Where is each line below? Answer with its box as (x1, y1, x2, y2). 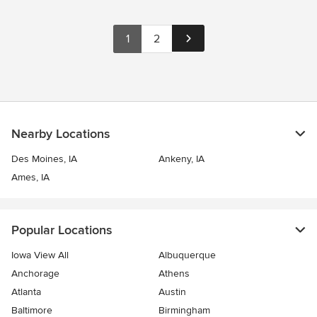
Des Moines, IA (11, 153, 77, 165)
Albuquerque (158, 249, 216, 261)
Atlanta (11, 286, 41, 298)
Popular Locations (11, 222, 112, 238)
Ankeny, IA (158, 153, 204, 165)
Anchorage (11, 267, 59, 279)
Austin (158, 286, 186, 298)
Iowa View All (11, 249, 69, 261)
